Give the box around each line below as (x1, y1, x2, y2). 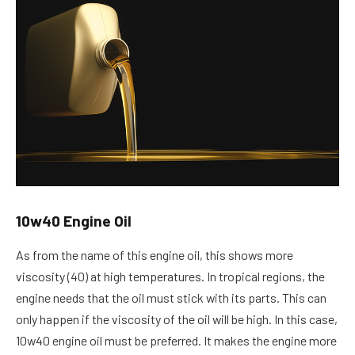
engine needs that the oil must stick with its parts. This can (16, 289, 326, 305)
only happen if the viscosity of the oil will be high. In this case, (16, 311, 338, 326)
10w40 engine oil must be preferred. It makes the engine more (16, 332, 337, 348)
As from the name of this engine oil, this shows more (16, 246, 293, 262)
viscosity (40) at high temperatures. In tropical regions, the (16, 268, 325, 284)
